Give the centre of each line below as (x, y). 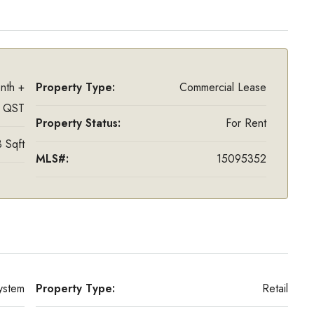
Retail (275, 288)
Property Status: (78, 123)
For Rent (246, 123)
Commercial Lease (223, 87)
